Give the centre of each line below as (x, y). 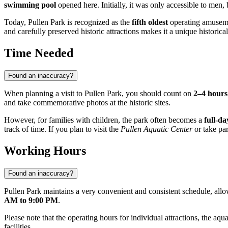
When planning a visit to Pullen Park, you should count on (99, 94)
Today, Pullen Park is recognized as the (68, 22)
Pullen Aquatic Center (156, 129)
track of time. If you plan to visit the (62, 129)
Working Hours (45, 151)
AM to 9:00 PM (31, 201)
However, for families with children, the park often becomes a (104, 120)
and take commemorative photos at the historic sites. (87, 103)
